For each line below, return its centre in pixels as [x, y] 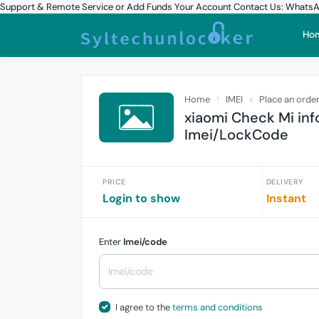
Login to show [141, 198]
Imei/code [145, 242]
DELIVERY [284, 182]
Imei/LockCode [236, 135]
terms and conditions [217, 307]
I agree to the [143, 307]
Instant [286, 198]
